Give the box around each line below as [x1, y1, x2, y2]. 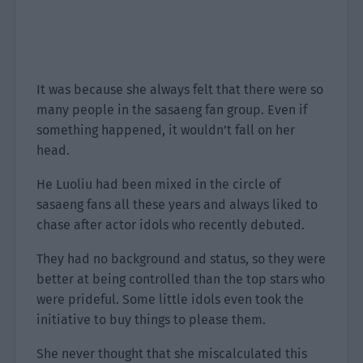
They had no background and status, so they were [36, 251, 326, 267]
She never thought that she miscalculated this [36, 346, 307, 361]
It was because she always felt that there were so [36, 82, 323, 97]
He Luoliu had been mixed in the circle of [36, 177, 280, 192]
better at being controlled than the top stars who [36, 271, 325, 287]
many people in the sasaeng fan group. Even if [36, 102, 307, 117]
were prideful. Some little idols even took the [36, 292, 304, 307]
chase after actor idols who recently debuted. [36, 217, 305, 233]
